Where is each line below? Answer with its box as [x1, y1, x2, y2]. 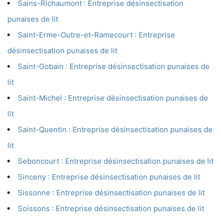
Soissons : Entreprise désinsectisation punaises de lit [18, 204, 204, 214]
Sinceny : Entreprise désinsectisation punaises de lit [18, 172, 200, 182]
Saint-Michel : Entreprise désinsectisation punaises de [18, 93, 208, 103]
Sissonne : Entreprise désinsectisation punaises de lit [18, 188, 205, 198]
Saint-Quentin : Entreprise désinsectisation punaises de [18, 125, 213, 135]
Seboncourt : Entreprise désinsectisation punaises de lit [18, 156, 214, 166]
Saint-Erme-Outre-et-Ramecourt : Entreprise [18, 30, 175, 40]
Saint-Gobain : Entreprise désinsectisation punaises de [18, 62, 210, 72]
